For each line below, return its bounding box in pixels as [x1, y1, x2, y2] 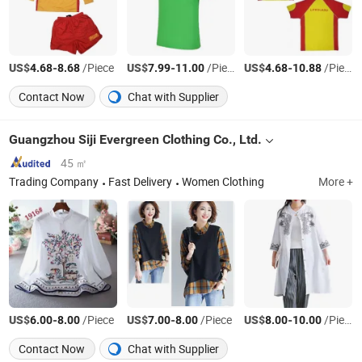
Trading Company [9, 175, 99, 190]
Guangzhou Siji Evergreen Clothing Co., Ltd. [9, 131, 263, 147]
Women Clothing [182, 175, 265, 190]
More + [318, 175, 353, 190]
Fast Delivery [108, 175, 173, 190]
